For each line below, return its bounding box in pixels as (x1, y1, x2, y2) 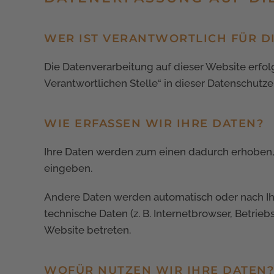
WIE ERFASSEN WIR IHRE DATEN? (44, 116, 264, 130)
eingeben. (44, 161, 92, 174)
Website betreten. (44, 223, 131, 236)
